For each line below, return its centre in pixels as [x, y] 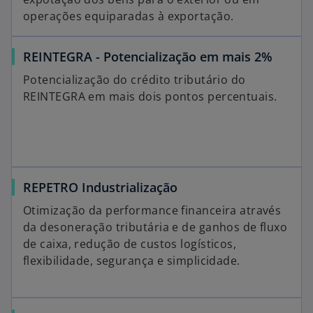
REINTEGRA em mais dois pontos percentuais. [150, 96]
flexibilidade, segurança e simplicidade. [132, 261]
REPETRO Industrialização [100, 187]
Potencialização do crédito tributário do [134, 80]
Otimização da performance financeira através [152, 210]
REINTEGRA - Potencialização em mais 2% [148, 57]
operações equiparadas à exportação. [129, 16]
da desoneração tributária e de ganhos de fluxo [155, 227]
